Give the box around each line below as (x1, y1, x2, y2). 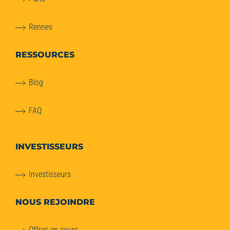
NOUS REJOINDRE (15, 197, 95, 207)
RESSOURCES (15, 50, 74, 60)
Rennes (28, 22, 52, 32)
